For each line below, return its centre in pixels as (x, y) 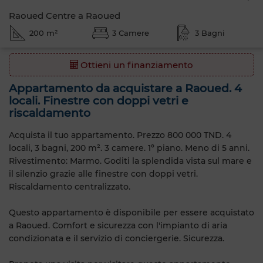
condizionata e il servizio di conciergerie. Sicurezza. (117, 238)
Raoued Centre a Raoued (65, 16)
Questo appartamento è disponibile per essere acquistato (131, 212)
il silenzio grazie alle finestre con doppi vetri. (103, 173)
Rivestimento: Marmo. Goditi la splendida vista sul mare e (130, 161)
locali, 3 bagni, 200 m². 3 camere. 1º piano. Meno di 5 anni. (129, 148)
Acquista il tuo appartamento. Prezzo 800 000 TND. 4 (120, 135)
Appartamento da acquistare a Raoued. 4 (125, 88)
